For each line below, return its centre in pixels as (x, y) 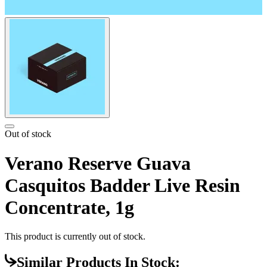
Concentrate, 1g (69, 207)
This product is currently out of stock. (75, 237)
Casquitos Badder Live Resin (122, 185)
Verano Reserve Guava (98, 163)
